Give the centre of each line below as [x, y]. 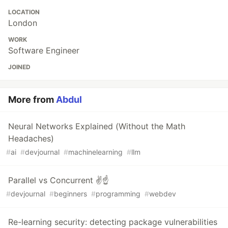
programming [118, 194]
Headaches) [31, 139]
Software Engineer [44, 51]
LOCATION [24, 12]
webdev [163, 194]
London [23, 23]
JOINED [19, 67]
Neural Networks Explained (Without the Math [97, 126]
